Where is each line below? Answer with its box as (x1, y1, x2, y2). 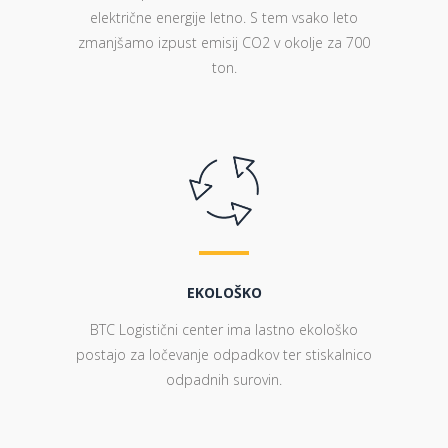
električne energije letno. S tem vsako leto (90, 8, 358, 27)
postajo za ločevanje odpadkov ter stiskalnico (76, 344, 372, 364)
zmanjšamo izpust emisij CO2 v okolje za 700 (78, 33, 370, 52)
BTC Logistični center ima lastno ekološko (90, 319, 358, 339)
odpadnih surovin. (166, 369, 282, 389)
